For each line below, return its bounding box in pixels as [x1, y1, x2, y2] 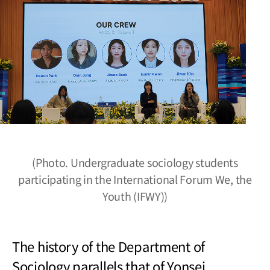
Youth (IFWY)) [102, 187, 168, 204]
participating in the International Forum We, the [18, 171, 252, 187]
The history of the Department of [12, 236, 206, 256]
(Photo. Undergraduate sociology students [32, 154, 238, 170]
